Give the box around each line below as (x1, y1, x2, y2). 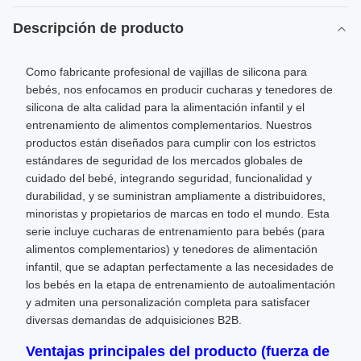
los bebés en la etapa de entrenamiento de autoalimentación (26, 278, 335, 291)
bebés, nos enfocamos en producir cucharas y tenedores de (26, 83, 333, 96)
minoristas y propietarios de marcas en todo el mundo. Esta (26, 207, 330, 220)
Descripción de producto (13, 20, 184, 36)
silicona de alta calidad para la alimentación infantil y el (26, 101, 305, 114)
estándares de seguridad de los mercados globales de (26, 154, 303, 167)
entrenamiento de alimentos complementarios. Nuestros (26, 118, 312, 131)
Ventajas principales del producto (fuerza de (26, 343, 330, 359)
